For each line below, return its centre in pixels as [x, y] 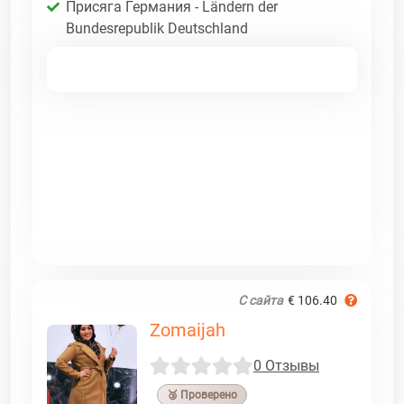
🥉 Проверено [202, 395]
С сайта [261, 300]
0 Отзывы [286, 366]
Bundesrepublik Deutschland [157, 28]
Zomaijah [188, 330]
